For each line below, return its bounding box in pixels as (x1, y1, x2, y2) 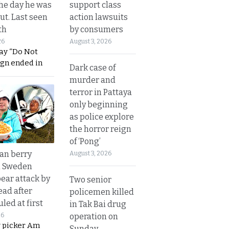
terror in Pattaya (70, 87, 132, 97)
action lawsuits (70, 12, 128, 22)
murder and (70, 75, 116, 85)
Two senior (70, 174, 111, 185)
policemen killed (70, 187, 134, 197)
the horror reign (70, 124, 131, 134)
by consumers (70, 24, 123, 34)
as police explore (70, 111, 134, 122)
